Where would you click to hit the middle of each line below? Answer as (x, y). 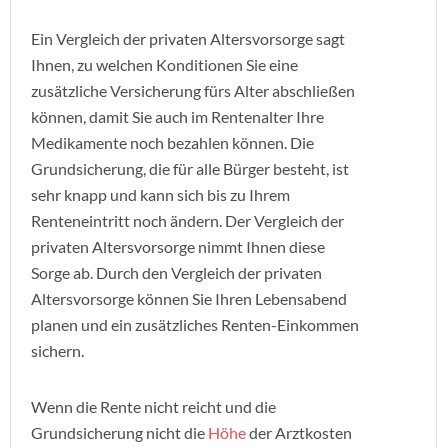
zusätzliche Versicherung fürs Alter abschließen (193, 90)
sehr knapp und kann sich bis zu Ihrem (160, 194)
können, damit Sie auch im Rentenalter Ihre (177, 116)
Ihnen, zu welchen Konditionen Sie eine (164, 64)
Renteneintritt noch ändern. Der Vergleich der (187, 220)
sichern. (57, 350)
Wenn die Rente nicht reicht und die (153, 406)
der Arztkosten (299, 432)
